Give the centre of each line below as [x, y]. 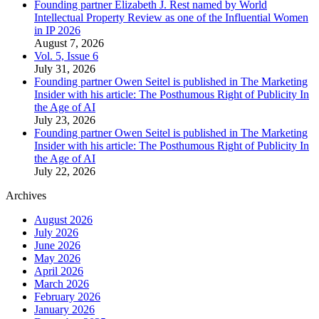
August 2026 [63, 220]
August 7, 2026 [69, 43]
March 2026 [62, 284]
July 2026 [56, 233]
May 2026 [57, 258]
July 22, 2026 [65, 172]
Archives [26, 196]
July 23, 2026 [65, 120]
